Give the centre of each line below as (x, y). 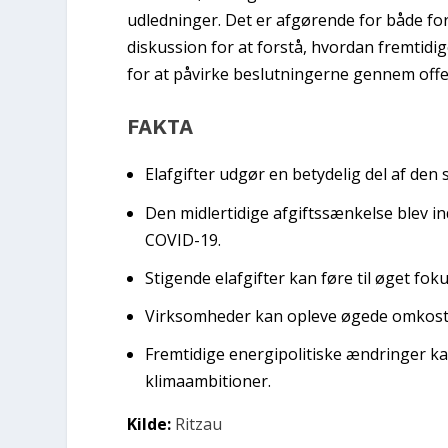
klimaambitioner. (208, 381)
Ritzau (199, 424)
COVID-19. (183, 239)
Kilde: (149, 424)
